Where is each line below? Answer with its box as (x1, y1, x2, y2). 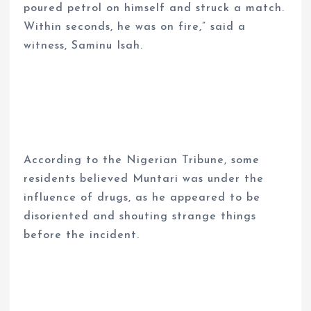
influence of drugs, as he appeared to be (24, 192, 261, 203)
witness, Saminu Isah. (24, 40, 144, 52)
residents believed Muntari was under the (24, 173, 264, 185)
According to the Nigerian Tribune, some (24, 154, 260, 166)
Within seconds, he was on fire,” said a (24, 22, 246, 33)
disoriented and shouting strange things (24, 210, 257, 222)
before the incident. (24, 229, 140, 241)
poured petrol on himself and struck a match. (24, 3, 285, 15)
